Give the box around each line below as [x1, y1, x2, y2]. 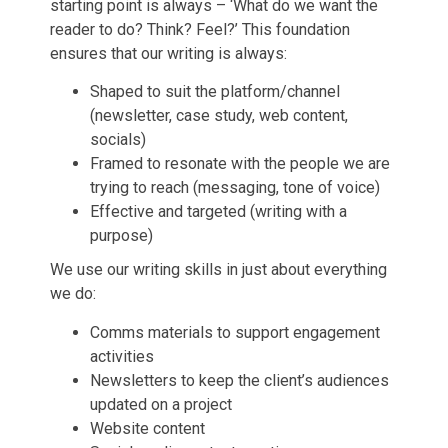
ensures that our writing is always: [50, 44, 287, 63]
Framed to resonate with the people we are [90, 154, 390, 174]
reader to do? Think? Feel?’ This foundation [50, 20, 350, 39]
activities [90, 346, 154, 366]
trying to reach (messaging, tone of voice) [90, 178, 380, 198]
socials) [90, 130, 146, 150]
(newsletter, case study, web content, [90, 106, 348, 126]
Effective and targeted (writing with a [90, 202, 347, 222]
